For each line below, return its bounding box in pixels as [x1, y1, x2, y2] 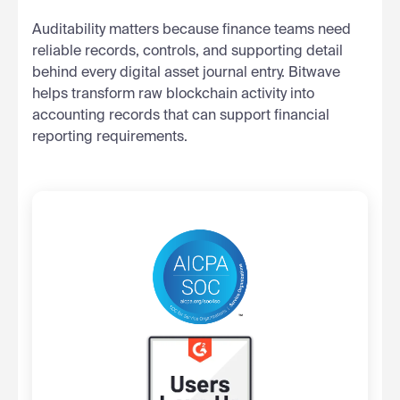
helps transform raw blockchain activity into [32, 87, 314, 102]
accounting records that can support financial [32, 108, 329, 123]
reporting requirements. [32, 129, 187, 145]
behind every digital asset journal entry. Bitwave [32, 65, 340, 80]
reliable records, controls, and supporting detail [32, 44, 343, 59]
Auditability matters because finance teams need [32, 22, 351, 37]
